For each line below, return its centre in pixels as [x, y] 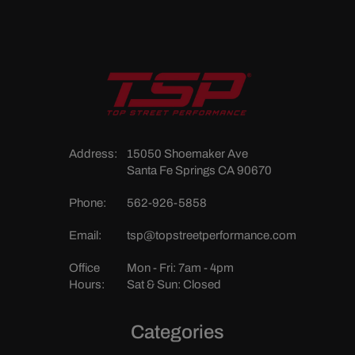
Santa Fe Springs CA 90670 [200, 171]
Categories [177, 332]
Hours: [86, 285]
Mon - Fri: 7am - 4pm [181, 268]
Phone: [87, 203]
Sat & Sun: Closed [174, 285]
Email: [85, 236]
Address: [93, 154]
